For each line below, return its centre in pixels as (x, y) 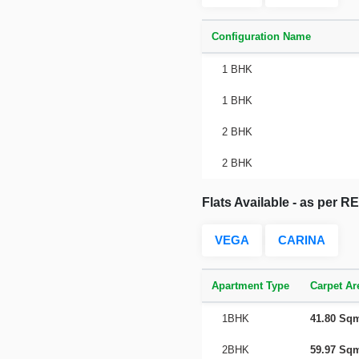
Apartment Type (250, 286)
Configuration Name (261, 36)
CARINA (302, 240)
